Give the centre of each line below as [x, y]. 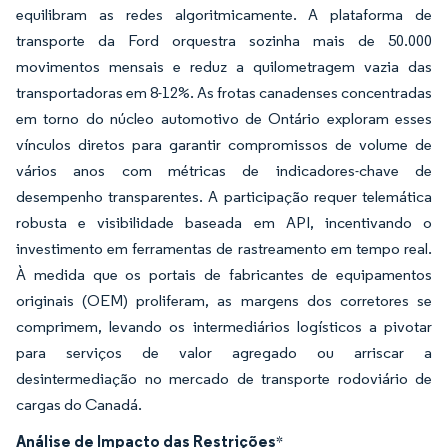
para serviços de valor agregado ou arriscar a [224, 352]
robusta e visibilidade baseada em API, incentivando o [224, 222]
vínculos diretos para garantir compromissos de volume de [224, 144]
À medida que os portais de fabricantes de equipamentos [224, 274]
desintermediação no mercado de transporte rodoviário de [224, 378]
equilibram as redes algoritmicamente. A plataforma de [224, 14]
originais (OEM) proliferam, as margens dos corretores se [224, 300]
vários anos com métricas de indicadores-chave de [224, 170]
